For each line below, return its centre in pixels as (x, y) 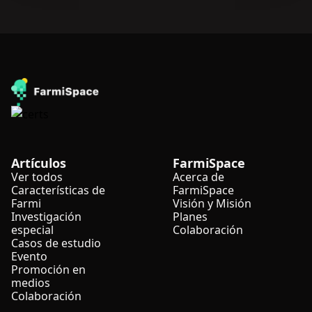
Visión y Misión (212, 203)
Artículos (39, 163)
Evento (29, 256)
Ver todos (37, 177)
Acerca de (198, 177)
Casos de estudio (56, 243)
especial (32, 230)
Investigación (46, 217)
